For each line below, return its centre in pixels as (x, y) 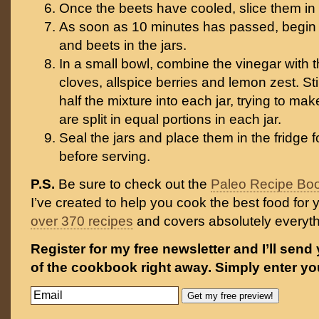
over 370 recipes (82, 221)
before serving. (105, 156)
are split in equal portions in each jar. (170, 119)
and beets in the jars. (123, 45)
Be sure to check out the (133, 184)
